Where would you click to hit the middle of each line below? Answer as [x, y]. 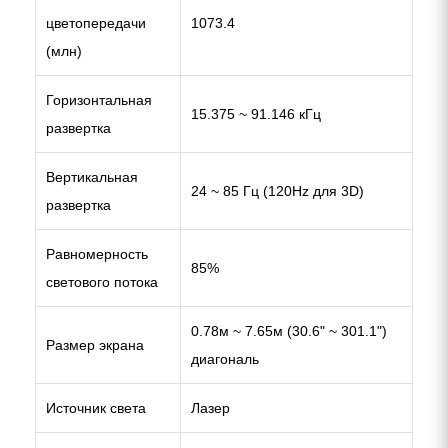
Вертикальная [92, 177]
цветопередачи [96, 23]
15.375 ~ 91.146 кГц [256, 114]
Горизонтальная [99, 100]
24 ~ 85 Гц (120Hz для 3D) [277, 191]
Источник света [96, 408]
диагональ [225, 359]
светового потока [102, 282]
